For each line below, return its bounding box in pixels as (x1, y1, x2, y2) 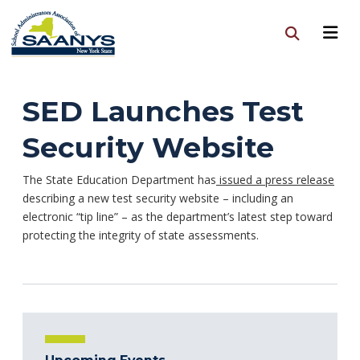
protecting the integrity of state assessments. (22, 227, 259, 243)
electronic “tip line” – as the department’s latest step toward (22, 208, 333, 224)
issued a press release (216, 171, 334, 187)
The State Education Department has (22, 171, 216, 187)
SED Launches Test (22, 94, 304, 129)
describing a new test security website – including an (22, 190, 293, 206)
